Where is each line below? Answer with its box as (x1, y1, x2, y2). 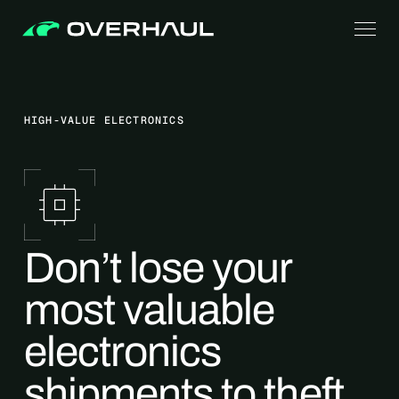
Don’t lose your (23, 245, 292, 291)
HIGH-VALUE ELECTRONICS (23, 113, 184, 126)
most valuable (23, 287, 275, 333)
